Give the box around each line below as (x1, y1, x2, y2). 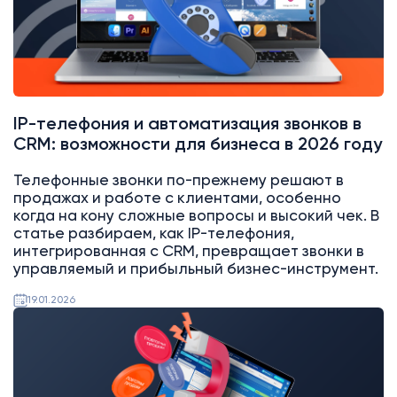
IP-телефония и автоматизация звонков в (12, 116, 362, 134)
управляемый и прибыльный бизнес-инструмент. (12, 262, 378, 278)
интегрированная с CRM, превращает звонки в (12, 245, 364, 261)
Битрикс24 (30, 342, 84, 354)
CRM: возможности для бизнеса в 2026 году (12, 136, 382, 154)
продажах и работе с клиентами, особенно (12, 191, 341, 207)
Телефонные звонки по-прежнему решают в (12, 174, 344, 190)
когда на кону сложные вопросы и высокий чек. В (12, 209, 379, 225)
